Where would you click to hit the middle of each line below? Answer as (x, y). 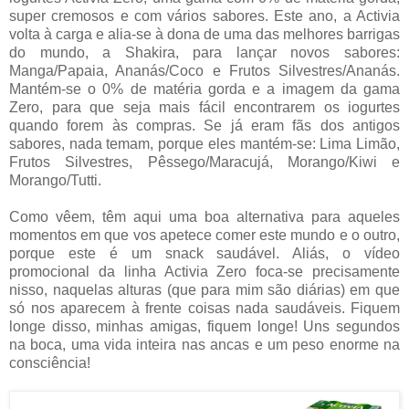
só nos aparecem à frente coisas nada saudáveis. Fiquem (204, 309)
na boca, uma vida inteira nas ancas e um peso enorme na (204, 345)
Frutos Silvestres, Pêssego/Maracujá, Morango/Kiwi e (204, 163)
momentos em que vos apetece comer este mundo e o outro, (204, 236)
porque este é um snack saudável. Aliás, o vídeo (204, 254)
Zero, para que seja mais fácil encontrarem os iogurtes (204, 108)
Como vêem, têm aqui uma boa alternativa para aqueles (204, 217)
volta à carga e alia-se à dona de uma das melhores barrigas (204, 35)
